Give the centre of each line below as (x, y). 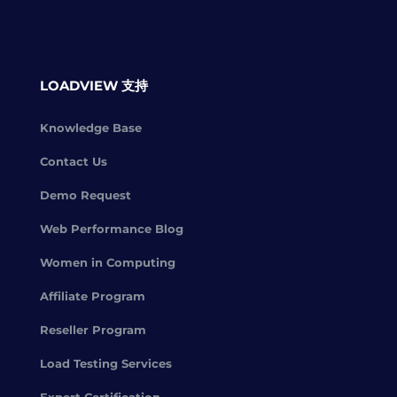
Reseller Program (93, 330)
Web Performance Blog (111, 229)
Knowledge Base (90, 128)
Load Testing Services (105, 363)
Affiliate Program (92, 296)
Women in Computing (107, 262)
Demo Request (85, 195)
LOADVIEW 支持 (93, 86)
